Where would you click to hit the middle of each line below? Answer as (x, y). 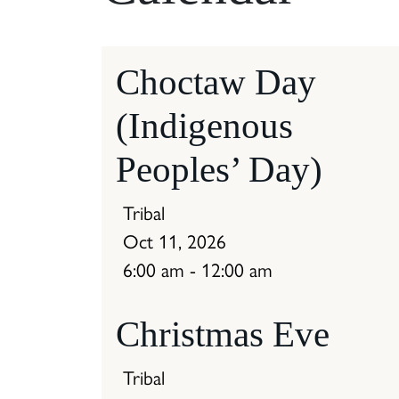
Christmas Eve (223, 334)
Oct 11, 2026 (175, 242)
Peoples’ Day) (219, 170)
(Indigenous (204, 126)
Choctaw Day (216, 82)
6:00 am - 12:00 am (198, 270)
